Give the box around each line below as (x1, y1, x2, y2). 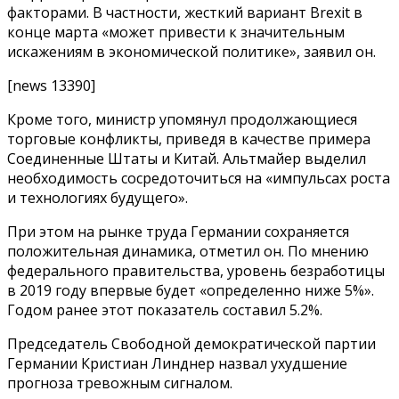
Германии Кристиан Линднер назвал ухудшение (7, 353, 347, 373)
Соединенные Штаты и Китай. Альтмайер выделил (7, 148, 366, 168)
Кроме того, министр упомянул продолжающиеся (7, 109, 357, 129)
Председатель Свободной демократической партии (7, 333, 376, 354)
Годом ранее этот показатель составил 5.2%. (7, 299, 322, 320)
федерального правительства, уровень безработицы (7, 260, 385, 281)
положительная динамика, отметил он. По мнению (7, 240, 369, 261)
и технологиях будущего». (7, 187, 188, 208)
